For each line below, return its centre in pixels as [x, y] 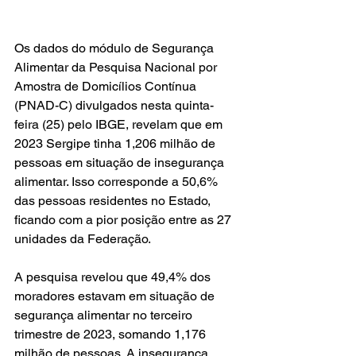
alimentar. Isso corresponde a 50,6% [118, 182]
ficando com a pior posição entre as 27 [124, 220]
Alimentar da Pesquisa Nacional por [117, 67]
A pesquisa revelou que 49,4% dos [114, 277]
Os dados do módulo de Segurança [116, 48]
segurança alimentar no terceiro [105, 315]
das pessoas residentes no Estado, [114, 201]
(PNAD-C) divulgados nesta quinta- [114, 105]
